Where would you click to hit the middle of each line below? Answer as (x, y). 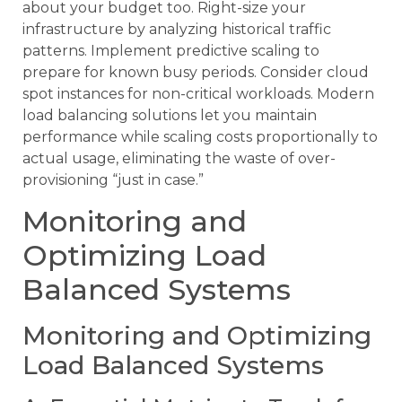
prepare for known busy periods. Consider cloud (196, 73)
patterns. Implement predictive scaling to (171, 51)
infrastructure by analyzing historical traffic (177, 30)
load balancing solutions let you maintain (170, 116)
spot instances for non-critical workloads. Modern (198, 94)
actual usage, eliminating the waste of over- (179, 159)
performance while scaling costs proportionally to (200, 137)
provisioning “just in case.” (113, 180)
